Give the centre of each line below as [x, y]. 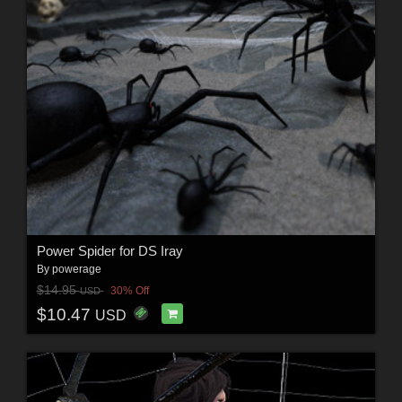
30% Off [129, 291]
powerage [76, 269]
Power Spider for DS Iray [109, 250]
